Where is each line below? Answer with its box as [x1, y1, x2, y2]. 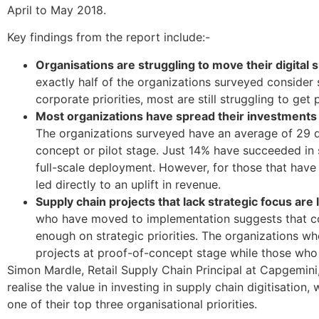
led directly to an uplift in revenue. [36, 177, 221, 192]
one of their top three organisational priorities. [7, 296, 257, 311]
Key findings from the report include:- [7, 30, 210, 45]
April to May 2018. [7, 2, 106, 17]
